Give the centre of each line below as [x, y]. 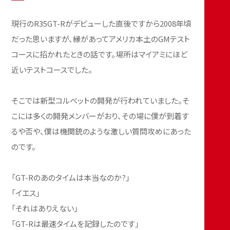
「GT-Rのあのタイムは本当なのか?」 [71, 178]
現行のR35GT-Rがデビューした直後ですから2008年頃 [102, 24]
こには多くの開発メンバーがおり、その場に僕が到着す [100, 116]
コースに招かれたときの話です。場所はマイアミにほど [100, 54]
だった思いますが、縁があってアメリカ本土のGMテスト [101, 39]
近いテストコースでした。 [52, 70]
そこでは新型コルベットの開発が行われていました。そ [101, 101]
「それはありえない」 [45, 208]
